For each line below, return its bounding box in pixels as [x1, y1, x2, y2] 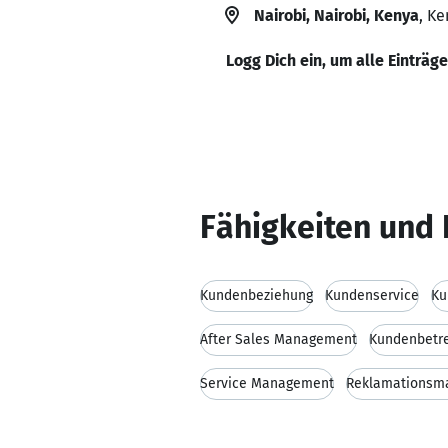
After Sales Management [200, 331, 357, 348]
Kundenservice [325, 287, 419, 304]
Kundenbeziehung [200, 287, 313, 304]
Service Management [200, 375, 334, 392]
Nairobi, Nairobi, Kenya [254, 6, 419, 25]
